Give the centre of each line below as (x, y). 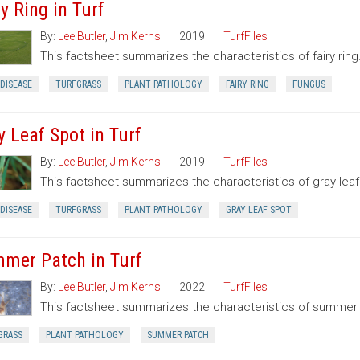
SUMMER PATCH (178, 335)
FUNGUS (309, 84)
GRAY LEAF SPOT (258, 210)
